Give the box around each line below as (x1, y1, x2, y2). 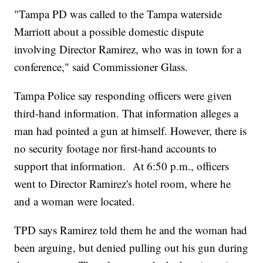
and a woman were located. (14, 193, 146, 208)
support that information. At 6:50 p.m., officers (14, 158, 230, 173)
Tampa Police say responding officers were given (14, 87, 232, 103)
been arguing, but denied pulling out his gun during (14, 240, 249, 255)
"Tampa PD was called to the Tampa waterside (14, 6, 222, 21)
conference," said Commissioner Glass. (14, 59, 188, 74)
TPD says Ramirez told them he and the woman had (14, 222, 248, 237)
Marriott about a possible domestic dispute (14, 23, 204, 39)
